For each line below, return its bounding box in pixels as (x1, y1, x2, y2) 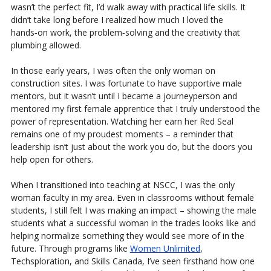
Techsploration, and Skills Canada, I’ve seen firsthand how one (10, 255, 255, 267)
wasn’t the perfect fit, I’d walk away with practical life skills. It (10, 1, 246, 13)
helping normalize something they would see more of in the (10, 230, 244, 242)
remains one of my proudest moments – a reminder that (10, 128, 233, 140)
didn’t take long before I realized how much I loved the (10, 14, 223, 26)
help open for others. (10, 154, 93, 166)
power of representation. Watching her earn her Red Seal (10, 116, 233, 128)
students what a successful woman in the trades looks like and (10, 217, 256, 229)
